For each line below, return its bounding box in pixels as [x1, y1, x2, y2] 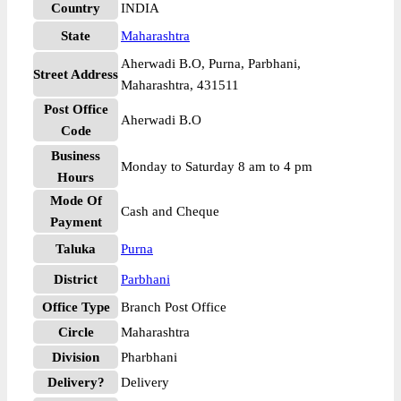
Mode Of [49, 193, 102, 208]
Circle [57, 325, 94, 339]
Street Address [33, 67, 118, 81]
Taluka [55, 242, 96, 256]
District [54, 272, 98, 286]
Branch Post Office [121, 300, 226, 314]
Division [52, 350, 99, 364]
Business [51, 149, 100, 163]
